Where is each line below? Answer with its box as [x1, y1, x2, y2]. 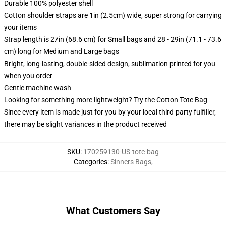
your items [4, 23, 37, 31]
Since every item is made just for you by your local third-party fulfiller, [4, 108, 216, 116]
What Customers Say [66, 205, 160, 217]
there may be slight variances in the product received [4, 120, 167, 128]
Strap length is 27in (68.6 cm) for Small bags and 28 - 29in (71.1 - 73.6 [4, 35, 221, 43]
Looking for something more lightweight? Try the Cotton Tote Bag [4, 96, 207, 104]
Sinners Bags [110, 158, 151, 166]
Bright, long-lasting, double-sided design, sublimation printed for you [4, 60, 215, 68]
